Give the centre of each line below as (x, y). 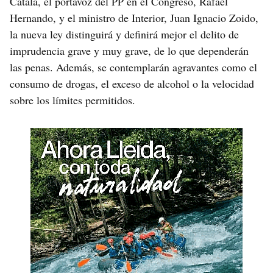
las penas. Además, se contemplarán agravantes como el (133, 67)
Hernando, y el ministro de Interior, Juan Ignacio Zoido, (134, 18)
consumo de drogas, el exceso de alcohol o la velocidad (132, 84)
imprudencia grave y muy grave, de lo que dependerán (129, 51)
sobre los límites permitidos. (73, 100)
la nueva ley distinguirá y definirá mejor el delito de (124, 34)
